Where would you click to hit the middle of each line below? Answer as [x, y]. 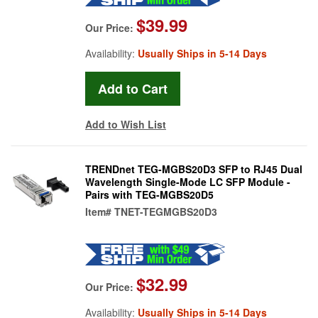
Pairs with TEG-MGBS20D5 [149, 194]
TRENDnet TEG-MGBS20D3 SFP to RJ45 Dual [194, 169]
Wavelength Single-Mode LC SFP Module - [188, 181]
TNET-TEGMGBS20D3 [166, 211]
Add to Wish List [126, 124]
